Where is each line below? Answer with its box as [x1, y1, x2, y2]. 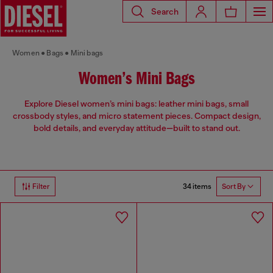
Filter [32, 182, 50, 191]
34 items [183, 182, 211, 191]
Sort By [222, 182, 246, 191]
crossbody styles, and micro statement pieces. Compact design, [12, 111, 261, 121]
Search [151, 6, 179, 16]
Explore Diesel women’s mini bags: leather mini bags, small [24, 99, 249, 109]
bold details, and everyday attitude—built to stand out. [33, 123, 240, 133]
